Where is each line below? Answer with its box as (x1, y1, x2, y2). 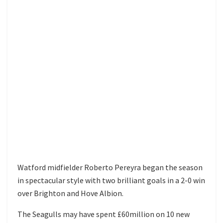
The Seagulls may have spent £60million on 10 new (17, 209, 190, 219)
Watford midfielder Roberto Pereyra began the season (17, 162, 203, 172)
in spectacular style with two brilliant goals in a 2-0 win (17, 175, 205, 185)
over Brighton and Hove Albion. (17, 188, 123, 198)
